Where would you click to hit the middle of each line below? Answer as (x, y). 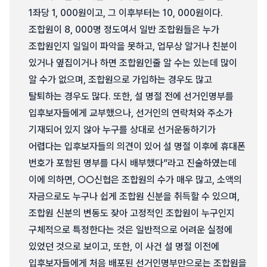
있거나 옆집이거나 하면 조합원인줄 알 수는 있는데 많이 (133, 63)
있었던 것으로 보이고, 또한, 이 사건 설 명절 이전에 (124, 246)
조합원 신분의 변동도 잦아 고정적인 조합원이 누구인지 (132, 213)
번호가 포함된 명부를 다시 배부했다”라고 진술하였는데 (133, 163)
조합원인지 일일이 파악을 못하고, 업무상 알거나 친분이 (133, 46)
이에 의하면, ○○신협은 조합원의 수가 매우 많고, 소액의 (135, 180)
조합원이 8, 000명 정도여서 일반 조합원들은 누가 (124, 30)
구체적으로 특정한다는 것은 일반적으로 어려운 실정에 (131, 230)
